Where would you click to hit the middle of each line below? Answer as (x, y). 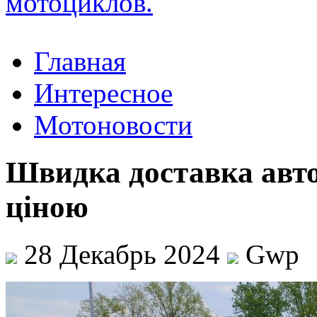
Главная (80, 61)
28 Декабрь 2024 (122, 254)
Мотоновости (113, 125)
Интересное (103, 93)
